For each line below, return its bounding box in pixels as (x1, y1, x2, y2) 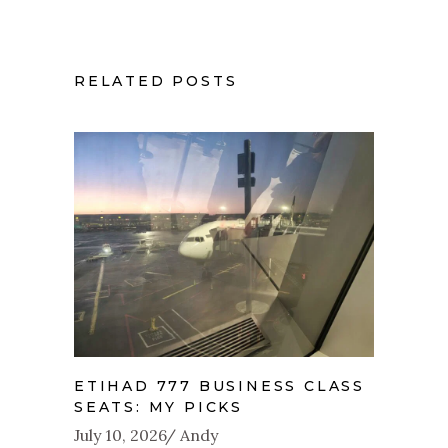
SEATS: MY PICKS (74, 398, 244, 417)
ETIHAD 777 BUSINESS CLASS (74, 377, 366, 396)
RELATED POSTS (74, 72, 238, 91)
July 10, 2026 (74, 425, 167, 446)
